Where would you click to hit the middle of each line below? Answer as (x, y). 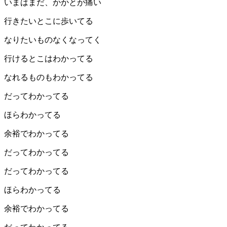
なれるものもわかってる (49, 78)
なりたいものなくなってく (53, 40)
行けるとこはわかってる (49, 59)
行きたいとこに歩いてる (49, 21)
